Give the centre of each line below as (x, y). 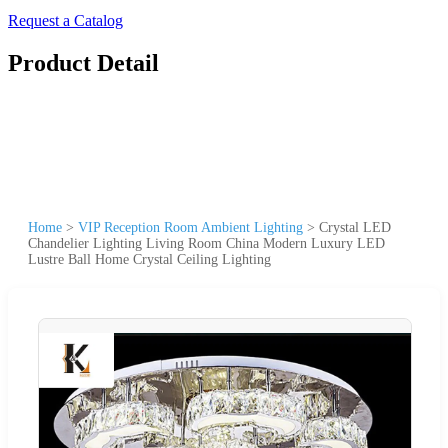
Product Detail (83, 62)
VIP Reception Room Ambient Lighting (190, 227)
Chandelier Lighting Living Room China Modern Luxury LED (206, 243)
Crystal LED (355, 227)
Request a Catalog (65, 20)
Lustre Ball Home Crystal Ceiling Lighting (149, 259)
